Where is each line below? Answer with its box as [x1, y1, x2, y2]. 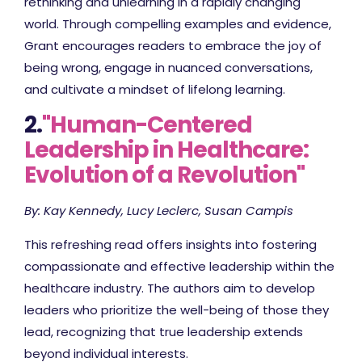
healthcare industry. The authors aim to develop [24, 279, 315, 297]
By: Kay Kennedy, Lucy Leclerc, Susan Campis [24, 201, 293, 219]
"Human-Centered [42, 108, 252, 141]
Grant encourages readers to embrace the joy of [24, 36, 322, 54]
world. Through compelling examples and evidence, [24, 15, 331, 32]
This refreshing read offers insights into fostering [24, 235, 317, 253]
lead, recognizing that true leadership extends [24, 322, 303, 340]
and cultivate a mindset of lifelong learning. [24, 80, 288, 98]
